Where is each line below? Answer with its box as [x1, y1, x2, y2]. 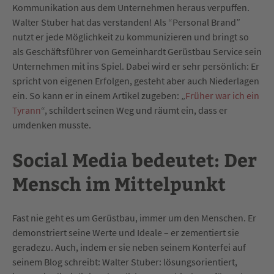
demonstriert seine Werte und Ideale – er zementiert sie [12, 226, 239, 239]
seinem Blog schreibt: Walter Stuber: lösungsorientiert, [12, 256, 237, 268]
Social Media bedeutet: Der [12, 147, 257, 172]
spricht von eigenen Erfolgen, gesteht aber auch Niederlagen [12, 75, 259, 87]
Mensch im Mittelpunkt [12, 171, 226, 196]
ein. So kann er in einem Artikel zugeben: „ [12, 89, 185, 102]
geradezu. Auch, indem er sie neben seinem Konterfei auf [12, 241, 246, 254]
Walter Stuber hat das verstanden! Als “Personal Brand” [12, 16, 240, 29]
